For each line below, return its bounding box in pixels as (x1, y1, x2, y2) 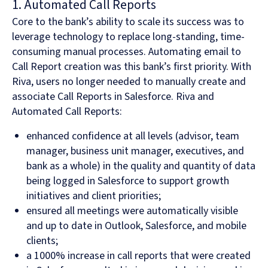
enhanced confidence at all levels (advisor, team (26, 129, 239, 144)
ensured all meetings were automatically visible (26, 203, 238, 219)
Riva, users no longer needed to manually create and (12, 74, 246, 90)
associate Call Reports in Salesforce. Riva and (12, 89, 214, 105)
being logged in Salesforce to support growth (26, 173, 229, 189)
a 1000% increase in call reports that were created (26, 248, 251, 264)
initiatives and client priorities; (26, 188, 161, 204)
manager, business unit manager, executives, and (26, 144, 244, 159)
